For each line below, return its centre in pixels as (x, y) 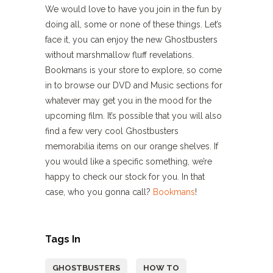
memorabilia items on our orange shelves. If (132, 146)
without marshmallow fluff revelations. (119, 55)
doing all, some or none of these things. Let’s (133, 24)
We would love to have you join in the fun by (133, 9)
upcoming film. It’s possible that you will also (133, 116)
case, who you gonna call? (99, 192)
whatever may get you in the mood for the (128, 101)
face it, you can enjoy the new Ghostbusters (131, 40)
